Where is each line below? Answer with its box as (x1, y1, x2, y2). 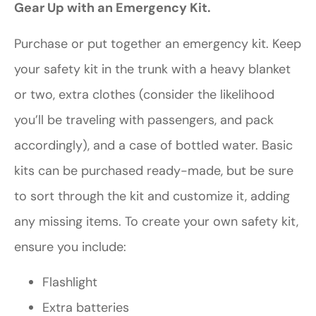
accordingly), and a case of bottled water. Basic (14, 136, 293, 154)
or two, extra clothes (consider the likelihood (14, 85, 274, 103)
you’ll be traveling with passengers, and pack (14, 111, 274, 128)
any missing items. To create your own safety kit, (14, 212, 298, 230)
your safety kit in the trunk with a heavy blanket (14, 60, 291, 78)
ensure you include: (14, 238, 126, 255)
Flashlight (42, 273, 97, 291)
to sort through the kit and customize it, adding (14, 187, 290, 205)
